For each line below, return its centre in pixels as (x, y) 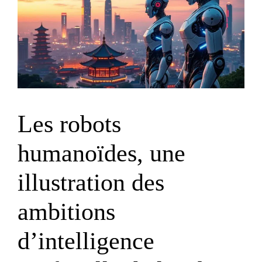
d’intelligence (86, 241)
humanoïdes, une (101, 154)
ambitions (66, 212)
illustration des (91, 183)
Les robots (69, 124)
